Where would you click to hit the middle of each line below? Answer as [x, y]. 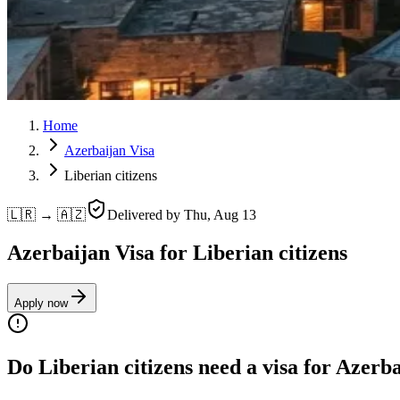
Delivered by [146, 215]
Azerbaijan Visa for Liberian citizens [177, 252]
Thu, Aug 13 [220, 215]
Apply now [41, 303]
